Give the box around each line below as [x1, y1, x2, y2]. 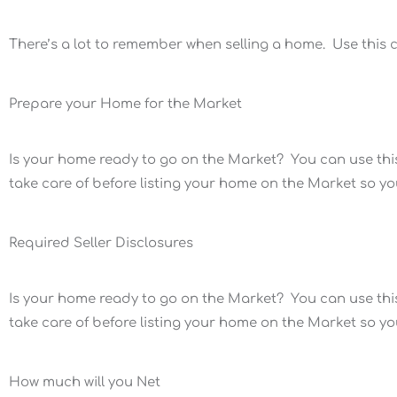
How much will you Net [9, 375, 160, 390]
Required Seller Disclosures [9, 236, 193, 251]
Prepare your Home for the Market [9, 97, 242, 112]
